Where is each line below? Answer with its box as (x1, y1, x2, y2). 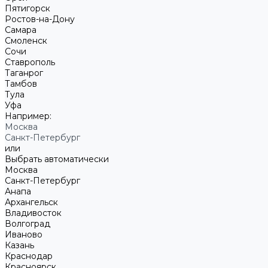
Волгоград (5, 218, 50, 229)
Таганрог (5, 68, 43, 78)
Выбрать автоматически (5, 154, 109, 165)
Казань (5, 240, 34, 251)
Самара (5, 25, 36, 35)
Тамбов (5, 78, 37, 89)
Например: (5, 111, 51, 121)
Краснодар (5, 251, 53, 261)
